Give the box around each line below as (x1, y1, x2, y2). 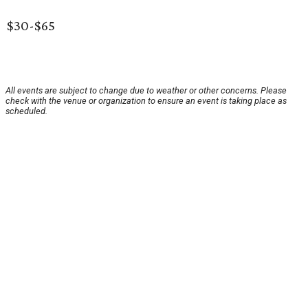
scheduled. (5, 106, 47, 117)
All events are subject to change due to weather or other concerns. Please (5, 85, 287, 96)
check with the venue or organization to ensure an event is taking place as (5, 96, 287, 107)
